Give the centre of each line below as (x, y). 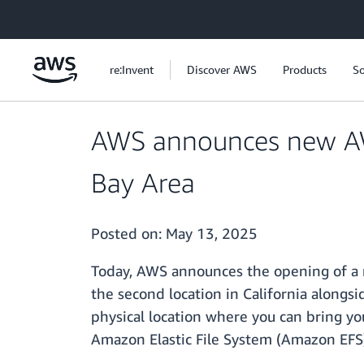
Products (305, 69)
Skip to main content (61, 16)
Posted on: (128, 234)
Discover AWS (222, 69)
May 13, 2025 (212, 234)
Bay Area (143, 183)
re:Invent (132, 69)
